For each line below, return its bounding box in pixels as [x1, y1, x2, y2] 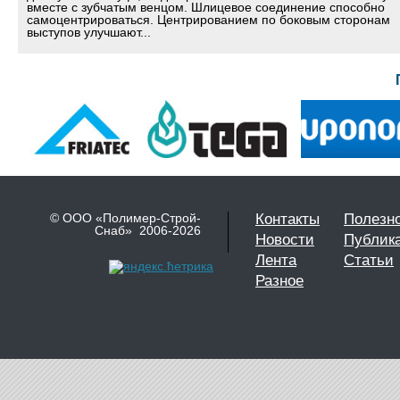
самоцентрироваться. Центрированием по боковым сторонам [27, 12, 390, 27]
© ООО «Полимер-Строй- [50, 211, 201, 225]
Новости [255, 231, 314, 248]
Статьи [344, 252, 394, 269]
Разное [255, 272, 304, 289]
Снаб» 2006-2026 [95, 223, 201, 237]
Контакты [255, 211, 320, 228]
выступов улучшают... [27, 25, 151, 39]
